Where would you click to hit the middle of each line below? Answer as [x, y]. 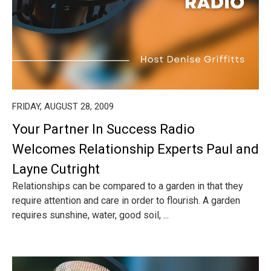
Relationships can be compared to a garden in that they [128, 186]
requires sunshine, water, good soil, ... [90, 215]
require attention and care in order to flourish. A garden [126, 201]
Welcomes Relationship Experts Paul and [135, 149]
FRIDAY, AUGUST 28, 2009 [63, 106]
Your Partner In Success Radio [103, 129]
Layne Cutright [56, 169]
